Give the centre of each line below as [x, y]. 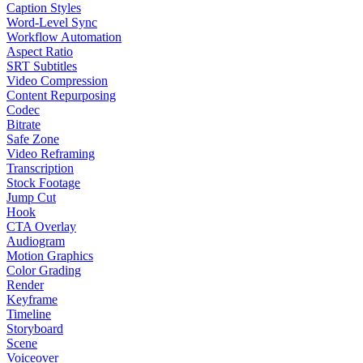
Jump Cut [31, 197]
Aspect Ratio [40, 51]
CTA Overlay [41, 226]
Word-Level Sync [52, 22]
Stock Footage [43, 182]
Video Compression [57, 80]
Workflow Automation [64, 36]
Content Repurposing [61, 95]
